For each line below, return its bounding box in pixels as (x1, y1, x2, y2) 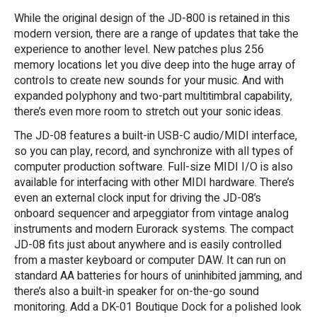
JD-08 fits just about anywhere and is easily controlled (14, 236, 282, 254)
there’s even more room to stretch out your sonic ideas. (14, 103, 283, 121)
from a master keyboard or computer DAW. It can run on (14, 252, 286, 270)
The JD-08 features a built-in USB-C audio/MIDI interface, (14, 127, 297, 145)
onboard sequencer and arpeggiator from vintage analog (14, 205, 289, 223)
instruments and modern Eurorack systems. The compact (14, 221, 294, 238)
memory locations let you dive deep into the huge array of (14, 57, 296, 74)
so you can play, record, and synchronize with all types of (14, 143, 294, 161)
